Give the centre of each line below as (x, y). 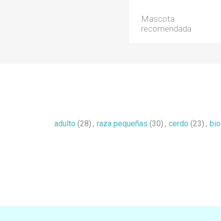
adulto (65, 123)
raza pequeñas (122, 123)
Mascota (158, 18)
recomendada (166, 28)
